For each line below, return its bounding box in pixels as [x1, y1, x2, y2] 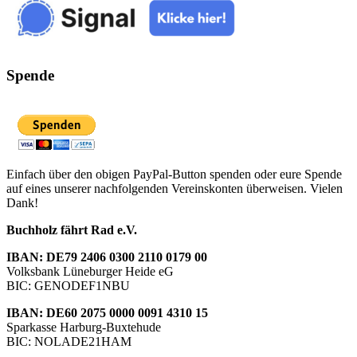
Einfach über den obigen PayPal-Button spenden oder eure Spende [6, 167, 342, 181]
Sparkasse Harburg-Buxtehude [6, 320, 161, 334]
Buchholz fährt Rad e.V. [6, 222, 137, 237]
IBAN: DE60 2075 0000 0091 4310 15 [6, 305, 208, 320]
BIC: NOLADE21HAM [6, 334, 131, 348]
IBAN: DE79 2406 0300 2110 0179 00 [6, 249, 207, 264]
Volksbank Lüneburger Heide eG [6, 264, 174, 278]
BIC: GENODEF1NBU [6, 278, 130, 292]
